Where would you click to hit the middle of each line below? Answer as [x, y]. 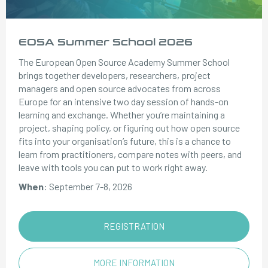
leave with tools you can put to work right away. [113, 167]
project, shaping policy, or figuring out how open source [130, 128]
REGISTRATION [134, 226]
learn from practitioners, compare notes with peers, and [130, 154]
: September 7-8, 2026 [88, 186]
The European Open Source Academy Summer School [124, 62]
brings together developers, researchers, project [115, 75]
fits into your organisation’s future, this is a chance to [125, 141]
